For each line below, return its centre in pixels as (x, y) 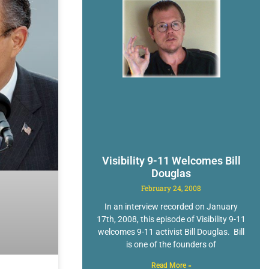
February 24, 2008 (171, 188)
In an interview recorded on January (171, 206)
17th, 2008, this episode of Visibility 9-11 (171, 219)
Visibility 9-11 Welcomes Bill (171, 160)
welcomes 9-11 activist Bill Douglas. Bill (171, 231)
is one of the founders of (171, 244)
